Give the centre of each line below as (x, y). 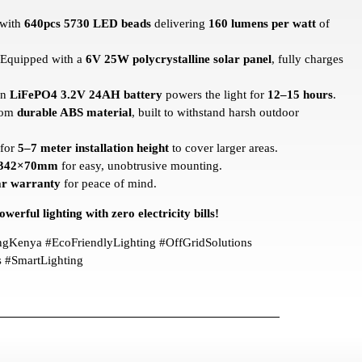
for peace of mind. (109, 184)
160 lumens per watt (262, 24)
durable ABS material (74, 113)
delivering (180, 24)
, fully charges (307, 59)
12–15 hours (300, 95)
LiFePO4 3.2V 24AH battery (86, 95)
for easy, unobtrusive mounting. (140, 166)
